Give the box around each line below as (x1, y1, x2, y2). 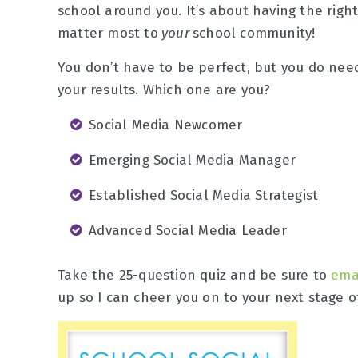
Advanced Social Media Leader (89, 222, 287, 239)
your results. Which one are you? (58, 82, 275, 98)
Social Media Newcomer (89, 117, 243, 133)
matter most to (58, 25, 158, 42)
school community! (193, 25, 316, 42)
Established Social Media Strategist (89, 187, 319, 204)
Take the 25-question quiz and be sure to (58, 267, 332, 284)
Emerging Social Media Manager (89, 152, 296, 169)
